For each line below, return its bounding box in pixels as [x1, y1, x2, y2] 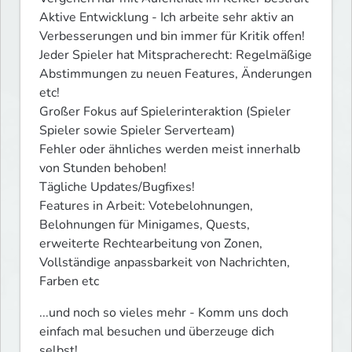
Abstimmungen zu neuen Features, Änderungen [39, 65, 312, 83]
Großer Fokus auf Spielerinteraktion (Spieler [39, 103, 291, 121]
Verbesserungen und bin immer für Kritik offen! [39, 27, 305, 46]
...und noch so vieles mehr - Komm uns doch [39, 304, 288, 322]
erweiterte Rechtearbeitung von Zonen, [39, 235, 262, 253]
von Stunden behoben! [39, 159, 167, 178]
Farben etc [39, 273, 99, 291]
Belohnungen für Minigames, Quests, [39, 216, 250, 234]
